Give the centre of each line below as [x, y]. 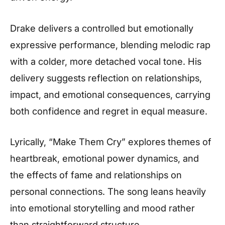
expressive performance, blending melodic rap [110, 44]
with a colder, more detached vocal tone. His [106, 61]
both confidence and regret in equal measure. [109, 111]
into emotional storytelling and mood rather [102, 208]
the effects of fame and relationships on [96, 175]
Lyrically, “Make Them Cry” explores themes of [111, 142]
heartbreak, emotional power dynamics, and [104, 158]
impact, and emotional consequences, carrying [110, 94]
